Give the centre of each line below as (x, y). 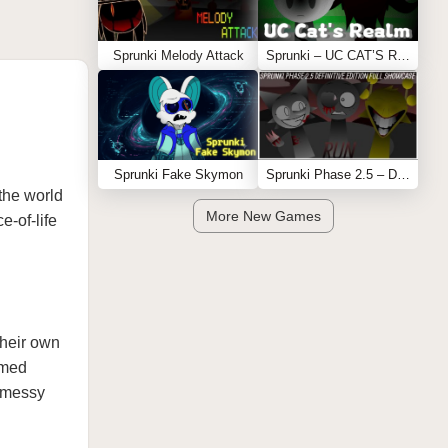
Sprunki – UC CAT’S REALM (403, 55)
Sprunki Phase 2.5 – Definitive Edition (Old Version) (403, 174)
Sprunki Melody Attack (178, 55)
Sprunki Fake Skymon (178, 174)
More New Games (263, 216)
